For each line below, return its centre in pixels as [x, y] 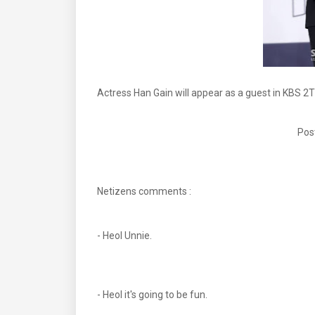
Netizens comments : [144, 191]
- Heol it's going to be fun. [153, 295]
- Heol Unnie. [126, 236]
